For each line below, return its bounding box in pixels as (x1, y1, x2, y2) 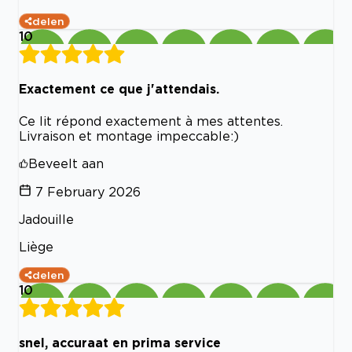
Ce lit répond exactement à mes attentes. (19, 113, 283, 128)
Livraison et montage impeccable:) (19, 128, 239, 143)
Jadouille (19, 211, 74, 226)
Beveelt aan (28, 156, 104, 170)
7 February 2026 (35, 184, 141, 199)
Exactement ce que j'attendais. (19, 82, 219, 97)
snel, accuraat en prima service (19, 335, 221, 350)
